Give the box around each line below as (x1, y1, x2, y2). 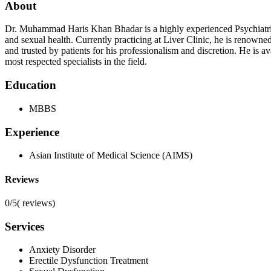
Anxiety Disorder (29, 244, 96, 255)
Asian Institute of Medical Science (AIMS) (29, 150, 192, 161)
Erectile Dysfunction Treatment (29, 255, 148, 266)
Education (5, 79, 56, 92)
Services (5, 220, 44, 233)
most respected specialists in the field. (5, 56, 147, 67)
